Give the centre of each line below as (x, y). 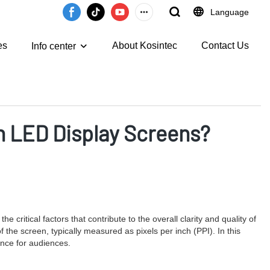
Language (230, 12)
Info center (54, 46)
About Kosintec (145, 46)
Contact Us (225, 46)
